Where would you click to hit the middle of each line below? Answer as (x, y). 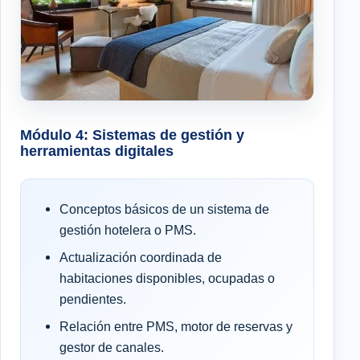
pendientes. (93, 299)
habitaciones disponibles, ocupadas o (167, 278)
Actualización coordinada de (141, 257)
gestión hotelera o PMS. (128, 229)
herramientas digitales (97, 150)
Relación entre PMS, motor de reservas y (176, 326)
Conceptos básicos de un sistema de (164, 209)
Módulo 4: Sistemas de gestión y (132, 134)
